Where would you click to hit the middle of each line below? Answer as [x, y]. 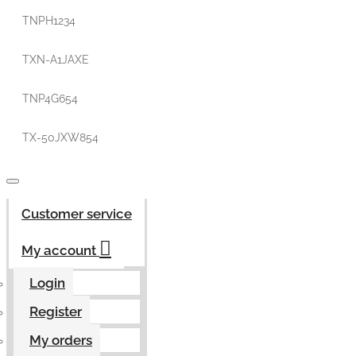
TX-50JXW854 [60, 137]
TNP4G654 [50, 99]
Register [56, 311]
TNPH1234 [49, 21]
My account [59, 250]
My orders [61, 340]
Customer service [77, 214]
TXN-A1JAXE [56, 60]
